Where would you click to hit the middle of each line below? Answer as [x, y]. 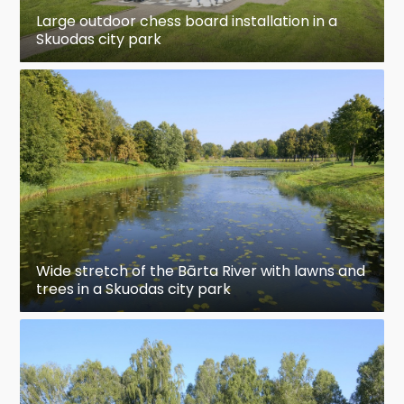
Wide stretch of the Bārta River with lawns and [201, 271]
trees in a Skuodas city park [134, 289]
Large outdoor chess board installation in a [187, 21]
